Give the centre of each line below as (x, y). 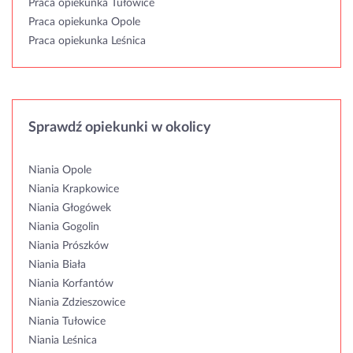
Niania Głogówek (70, 208)
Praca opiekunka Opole (84, 22)
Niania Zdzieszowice (77, 302)
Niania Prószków (69, 245)
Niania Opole (60, 170)
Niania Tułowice (67, 321)
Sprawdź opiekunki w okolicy (120, 127)
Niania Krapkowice (74, 189)
